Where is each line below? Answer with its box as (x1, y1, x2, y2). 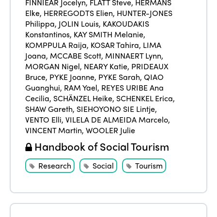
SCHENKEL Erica (116, 93, 173, 104)
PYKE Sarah (98, 71, 140, 83)
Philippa (25, 18, 55, 30)
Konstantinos (25, 29, 70, 40)
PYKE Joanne (49, 71, 95, 83)
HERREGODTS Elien (44, 7, 113, 19)
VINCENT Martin (25, 124, 82, 136)
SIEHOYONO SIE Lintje (77, 103, 155, 115)
